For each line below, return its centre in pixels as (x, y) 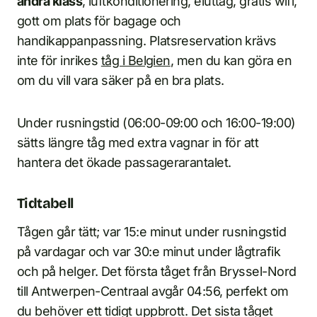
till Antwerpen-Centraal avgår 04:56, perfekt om (153, 292)
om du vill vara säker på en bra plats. (121, 81)
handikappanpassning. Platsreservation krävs (147, 41)
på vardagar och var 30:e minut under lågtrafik (149, 252)
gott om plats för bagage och (99, 21)
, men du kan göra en (231, 61)
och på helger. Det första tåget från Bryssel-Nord (157, 272)
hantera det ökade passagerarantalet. (124, 163)
